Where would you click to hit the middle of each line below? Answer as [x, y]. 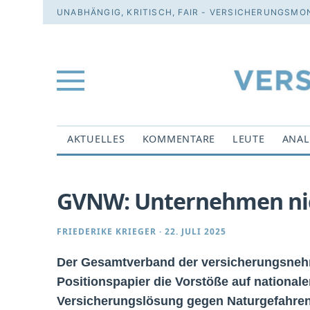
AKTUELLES [96, 139]
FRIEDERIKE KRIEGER [107, 232]
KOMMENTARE [179, 139]
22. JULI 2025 [195, 232]
